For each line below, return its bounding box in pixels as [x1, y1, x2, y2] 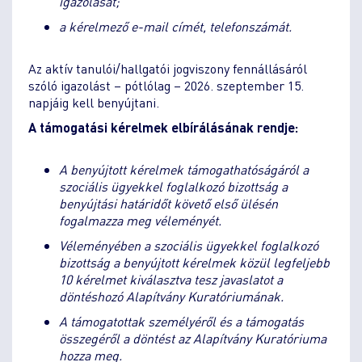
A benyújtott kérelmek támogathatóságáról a [58, 160, 309, 178]
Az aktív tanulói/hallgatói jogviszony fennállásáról [28, 59, 307, 77]
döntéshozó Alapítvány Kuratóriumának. [58, 287, 284, 305]
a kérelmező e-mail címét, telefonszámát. [58, 17, 292, 35]
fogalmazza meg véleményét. [58, 211, 221, 229]
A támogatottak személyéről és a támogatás [58, 312, 304, 330]
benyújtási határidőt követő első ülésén [58, 194, 278, 212]
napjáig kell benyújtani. [28, 93, 159, 111]
